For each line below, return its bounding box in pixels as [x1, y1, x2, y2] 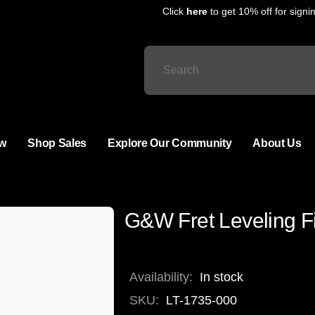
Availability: [129, 270, 193, 285]
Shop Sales [27, 137, 86, 150]
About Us [252, 137, 302, 150]
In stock [199, 270, 243, 285]
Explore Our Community [108, 137, 232, 150]
